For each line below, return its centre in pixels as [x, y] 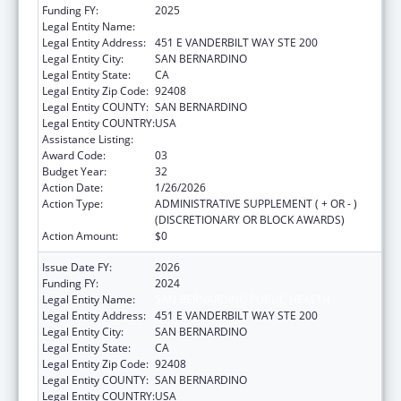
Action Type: [73, 203]
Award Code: [74, 155]
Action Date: [73, 187]
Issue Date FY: [77, 267]
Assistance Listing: [88, 139]
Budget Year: [74, 171]
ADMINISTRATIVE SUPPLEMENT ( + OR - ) [256, 203]
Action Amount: [80, 235]
